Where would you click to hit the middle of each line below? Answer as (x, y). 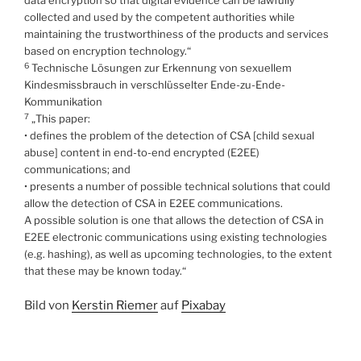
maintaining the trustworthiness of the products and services (176, 34)
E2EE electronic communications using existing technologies (176, 237)
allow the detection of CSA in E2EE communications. (154, 203)
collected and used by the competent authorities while (160, 17)
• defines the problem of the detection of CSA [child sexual (169, 136)
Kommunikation (63, 102)
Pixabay (203, 305)
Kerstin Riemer (115, 305)
